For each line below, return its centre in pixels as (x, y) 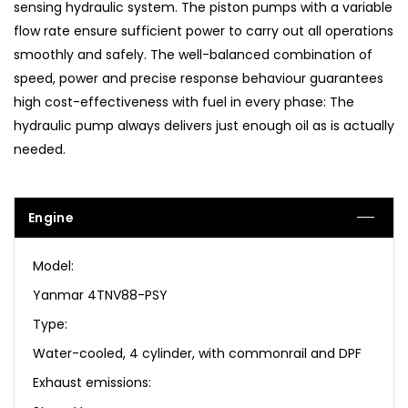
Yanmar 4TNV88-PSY (100, 295)
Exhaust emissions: (92, 382)
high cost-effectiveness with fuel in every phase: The (184, 102)
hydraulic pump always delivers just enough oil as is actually (204, 125)
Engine (51, 217)
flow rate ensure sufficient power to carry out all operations (204, 31)
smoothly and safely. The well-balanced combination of (193, 54)
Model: (53, 265)
